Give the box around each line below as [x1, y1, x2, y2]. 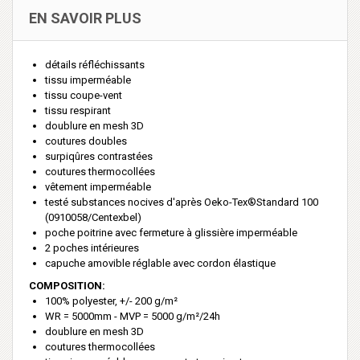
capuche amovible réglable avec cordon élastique [45, 256, 276, 269]
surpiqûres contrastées [45, 149, 153, 162]
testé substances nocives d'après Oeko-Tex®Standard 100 [45, 195, 318, 208]
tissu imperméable [45, 73, 131, 86]
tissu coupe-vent [45, 88, 122, 101]
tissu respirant [45, 104, 111, 117]
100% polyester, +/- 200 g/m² [45, 294, 178, 307]
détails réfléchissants [45, 58, 145, 71]
